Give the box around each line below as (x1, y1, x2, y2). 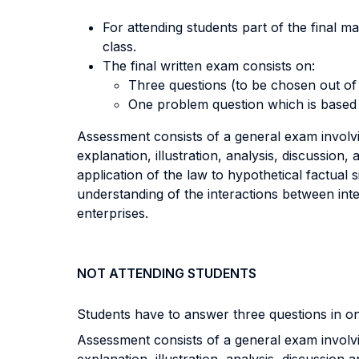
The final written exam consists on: (103, 58, 315, 74)
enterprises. (77, 205, 148, 221)
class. (103, 38, 136, 54)
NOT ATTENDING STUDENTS (77, 265, 256, 281)
